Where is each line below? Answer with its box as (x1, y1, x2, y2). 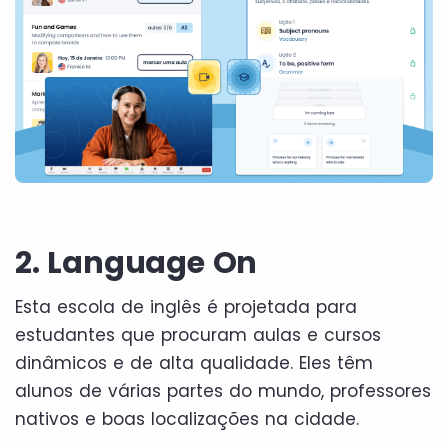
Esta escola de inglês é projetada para (15, 294, 357, 319)
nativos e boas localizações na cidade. (15, 406, 359, 431)
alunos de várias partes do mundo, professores (15, 378, 431, 403)
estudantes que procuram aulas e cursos (15, 322, 381, 347)
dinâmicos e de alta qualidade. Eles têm (15, 350, 373, 375)
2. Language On (15, 241, 258, 284)
